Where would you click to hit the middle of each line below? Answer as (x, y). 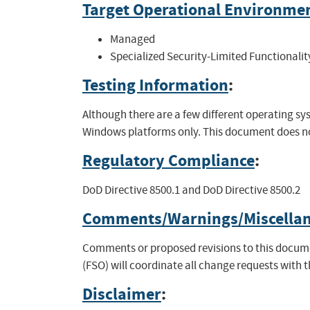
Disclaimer (121, 294)
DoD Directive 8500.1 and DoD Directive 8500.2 (191, 190)
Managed (132, 39)
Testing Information (155, 85)
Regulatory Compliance (168, 161)
